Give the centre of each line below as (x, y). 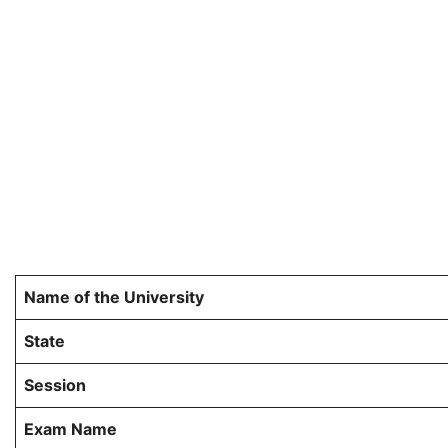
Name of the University (114, 297)
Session (57, 385)
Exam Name (70, 429)
